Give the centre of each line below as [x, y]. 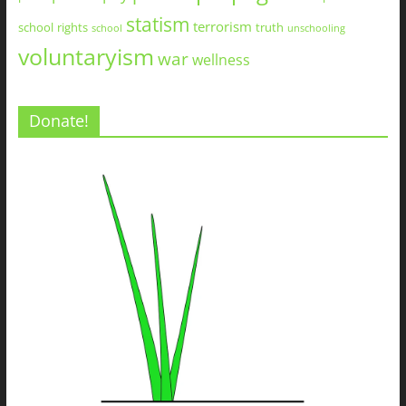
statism [157, 24]
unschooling [316, 28]
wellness [221, 60]
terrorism [222, 27]
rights [72, 27]
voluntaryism [86, 56]
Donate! [58, 121]
